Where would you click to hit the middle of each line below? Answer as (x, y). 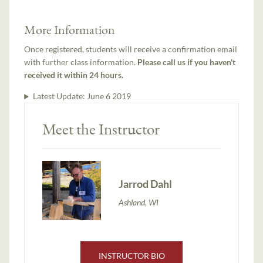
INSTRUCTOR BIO (131, 256)
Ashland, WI (139, 202)
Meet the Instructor (101, 129)
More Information (70, 30)
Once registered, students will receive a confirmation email (131, 49)
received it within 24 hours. (74, 75)
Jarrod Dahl (146, 183)
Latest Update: (60, 96)
